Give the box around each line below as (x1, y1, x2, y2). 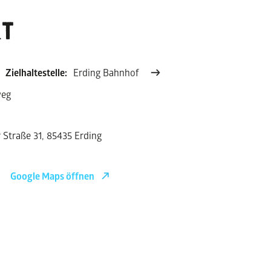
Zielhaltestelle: (5, 65, 67, 79)
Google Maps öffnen (10, 169, 94, 183)
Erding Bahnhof (73, 65, 139, 79)
